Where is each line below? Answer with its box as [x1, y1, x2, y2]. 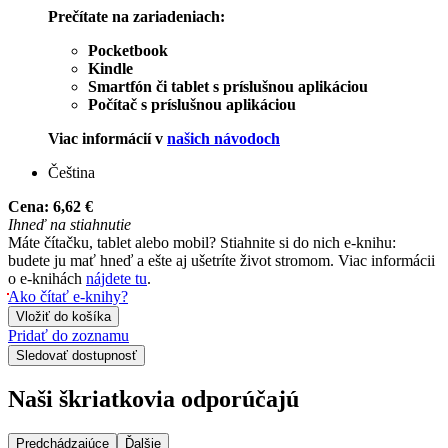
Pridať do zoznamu [8, 327, 129, 345]
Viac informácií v [48, 130, 167, 148]
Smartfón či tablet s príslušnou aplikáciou [88, 78, 368, 96]
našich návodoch [167, 130, 280, 148]
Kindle [88, 60, 133, 78]
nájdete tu [86, 270, 147, 288]
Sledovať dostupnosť [16, 348, 137, 364]
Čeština [48, 164, 95, 182]
